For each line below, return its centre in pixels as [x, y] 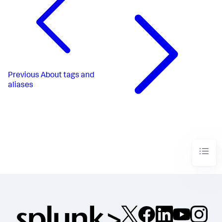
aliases [21, 86]
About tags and [67, 76]
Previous [24, 76]
